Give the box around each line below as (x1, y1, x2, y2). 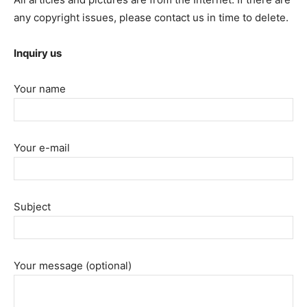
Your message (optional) (14, 258, 132, 272)
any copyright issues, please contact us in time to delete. (14, 10, 288, 24)
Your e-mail (14, 140, 70, 154)
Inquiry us (14, 46, 62, 60)
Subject (14, 199, 51, 213)
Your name (14, 82, 66, 95)
